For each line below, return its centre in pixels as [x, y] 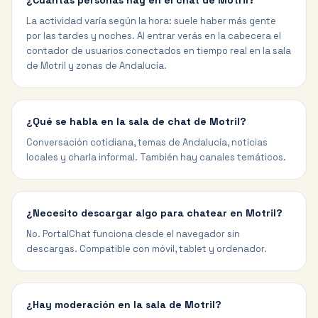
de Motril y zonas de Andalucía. [97, 66]
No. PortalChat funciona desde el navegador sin [133, 234]
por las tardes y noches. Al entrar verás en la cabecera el [154, 36]
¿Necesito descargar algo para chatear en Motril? [154, 213]
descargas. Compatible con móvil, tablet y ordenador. [147, 249]
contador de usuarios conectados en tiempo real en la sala [159, 51]
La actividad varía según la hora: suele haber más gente [151, 21]
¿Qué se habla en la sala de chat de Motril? [136, 121]
